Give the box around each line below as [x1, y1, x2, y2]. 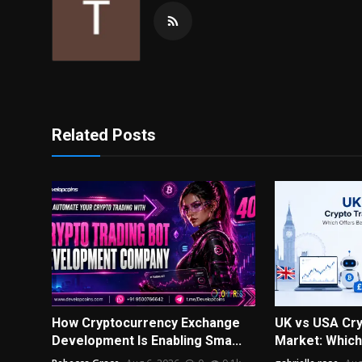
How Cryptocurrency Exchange [52, 315, 240, 331]
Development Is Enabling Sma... [52, 333, 242, 349]
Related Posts [52, 124, 156, 145]
